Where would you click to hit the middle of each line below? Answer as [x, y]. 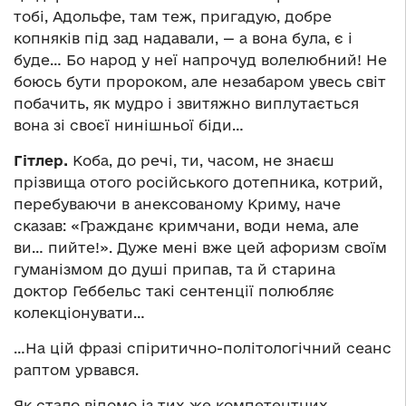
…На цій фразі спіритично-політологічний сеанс [203, 348]
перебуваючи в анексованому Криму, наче [177, 204]
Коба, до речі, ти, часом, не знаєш [201, 161]
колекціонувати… [79, 313]
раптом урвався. [76, 370]
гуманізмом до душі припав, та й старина [174, 270]
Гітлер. [41, 161]
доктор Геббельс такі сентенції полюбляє [174, 291]
